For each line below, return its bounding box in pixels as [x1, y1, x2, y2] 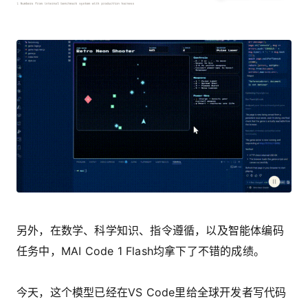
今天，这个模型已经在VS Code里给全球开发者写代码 [16, 285, 287, 300]
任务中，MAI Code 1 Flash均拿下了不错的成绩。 [16, 244, 265, 258]
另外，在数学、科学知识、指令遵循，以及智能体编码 [16, 223, 284, 238]
